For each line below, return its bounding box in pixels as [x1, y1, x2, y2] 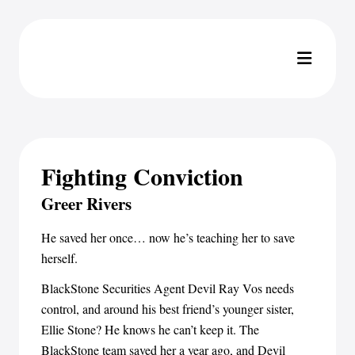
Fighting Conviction [41, 158, 243, 193]
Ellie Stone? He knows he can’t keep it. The [41, 321, 259, 338]
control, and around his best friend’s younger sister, [41, 300, 294, 317]
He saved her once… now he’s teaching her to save [41, 229, 295, 246]
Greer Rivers [41, 192, 132, 216]
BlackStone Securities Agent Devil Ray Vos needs [41, 280, 294, 296]
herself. [41, 250, 78, 266]
